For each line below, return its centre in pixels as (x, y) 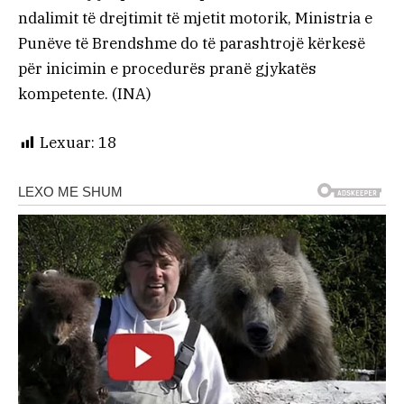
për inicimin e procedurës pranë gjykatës (167, 69)
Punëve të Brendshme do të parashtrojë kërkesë (192, 44)
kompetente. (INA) (85, 94)
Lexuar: (67, 143)
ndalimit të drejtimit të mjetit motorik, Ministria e (195, 18)
